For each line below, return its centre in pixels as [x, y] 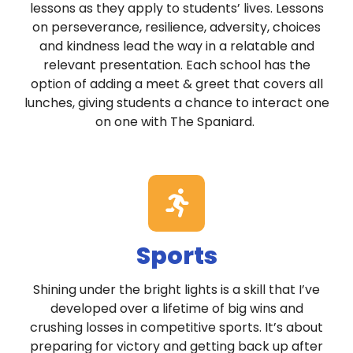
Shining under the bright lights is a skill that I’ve [176, 290]
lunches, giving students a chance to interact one [176, 103]
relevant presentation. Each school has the [176, 65]
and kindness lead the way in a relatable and [176, 46]
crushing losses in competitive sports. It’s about [176, 328]
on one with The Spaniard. [176, 122]
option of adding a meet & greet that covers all [176, 84]
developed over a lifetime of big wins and [176, 309]
